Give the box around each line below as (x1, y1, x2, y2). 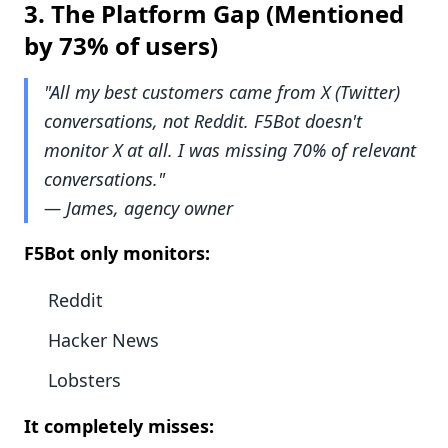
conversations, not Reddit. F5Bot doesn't (44, 109, 362, 134)
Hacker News (48, 328, 159, 353)
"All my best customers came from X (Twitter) (44, 80, 400, 105)
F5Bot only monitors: (24, 241, 210, 266)
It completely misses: (24, 414, 214, 439)
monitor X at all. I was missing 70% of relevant (44, 138, 416, 163)
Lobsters (48, 368, 121, 393)
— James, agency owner (44, 196, 233, 221)
